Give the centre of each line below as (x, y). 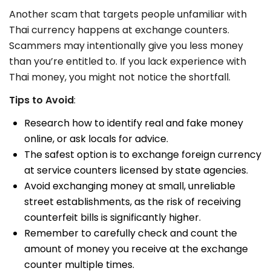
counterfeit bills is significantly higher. (113, 218)
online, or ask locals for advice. (96, 139)
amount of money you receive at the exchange (136, 249)
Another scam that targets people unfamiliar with (128, 15)
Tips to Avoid (41, 100)
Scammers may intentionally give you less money (126, 46)
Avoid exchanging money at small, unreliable (130, 186)
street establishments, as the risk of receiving (132, 202)
